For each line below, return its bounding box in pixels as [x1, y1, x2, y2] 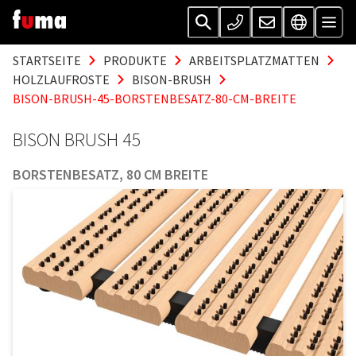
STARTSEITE [13, 52, 81, 68]
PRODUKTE [103, 52, 167, 68]
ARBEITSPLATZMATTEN [189, 52, 319, 68]
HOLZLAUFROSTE [13, 72, 110, 87]
